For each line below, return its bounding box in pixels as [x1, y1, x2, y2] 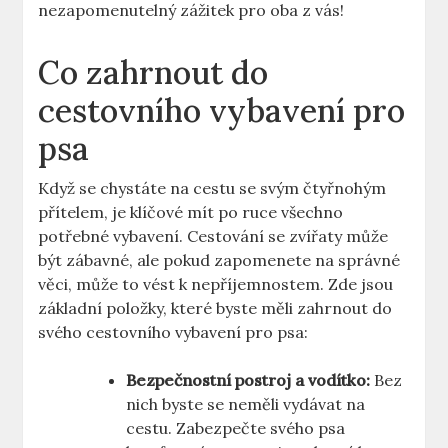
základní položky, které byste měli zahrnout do [38, 298, 393, 319]
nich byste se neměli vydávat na [126, 394, 366, 415]
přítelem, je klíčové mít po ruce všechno [38, 202, 344, 223]
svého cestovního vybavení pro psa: [38, 322, 309, 343]
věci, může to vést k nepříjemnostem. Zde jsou [38, 274, 394, 295]
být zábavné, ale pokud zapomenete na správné [38, 250, 401, 271]
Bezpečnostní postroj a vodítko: [126, 370, 371, 391]
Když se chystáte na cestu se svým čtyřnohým [38, 178, 387, 199]
